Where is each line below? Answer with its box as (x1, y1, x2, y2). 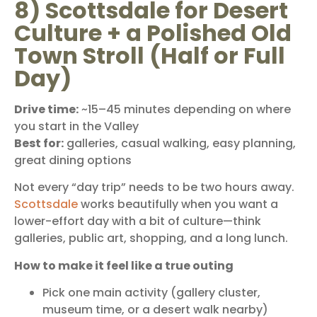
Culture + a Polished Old (14, 17, 292, 49)
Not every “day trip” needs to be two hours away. (14, 179, 294, 196)
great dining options (14, 152, 132, 168)
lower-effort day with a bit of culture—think (14, 213, 261, 230)
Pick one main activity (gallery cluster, (42, 284, 260, 301)
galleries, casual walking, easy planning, (64, 135, 296, 151)
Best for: (14, 135, 64, 151)
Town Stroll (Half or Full (14, 40, 285, 71)
